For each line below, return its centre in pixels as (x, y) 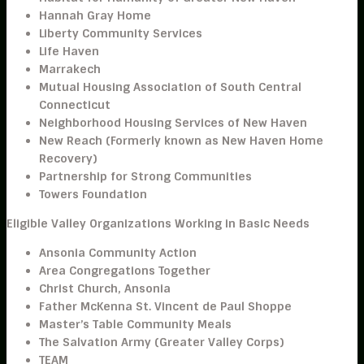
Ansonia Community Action (118, 253)
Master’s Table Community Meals (135, 324)
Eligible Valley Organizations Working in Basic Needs (158, 223)
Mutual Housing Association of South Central (170, 87)
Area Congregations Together (125, 271)
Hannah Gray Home (95, 15)
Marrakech (70, 69)
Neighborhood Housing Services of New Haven (173, 123)
